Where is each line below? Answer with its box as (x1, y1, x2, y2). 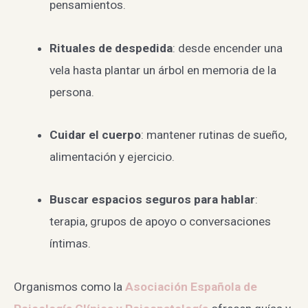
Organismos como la (14, 279, 125, 294)
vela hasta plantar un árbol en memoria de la (49, 63, 276, 77)
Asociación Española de (125, 279, 257, 294)
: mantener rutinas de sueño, (140, 127, 287, 142)
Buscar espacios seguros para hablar (49, 192, 255, 207)
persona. (49, 85, 94, 99)
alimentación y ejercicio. (49, 149, 175, 164)
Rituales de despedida (49, 41, 173, 55)
